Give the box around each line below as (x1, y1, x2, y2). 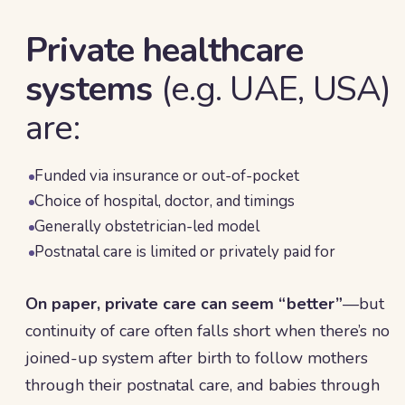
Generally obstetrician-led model (34, 216, 259, 237)
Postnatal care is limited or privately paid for (34, 241, 335, 262)
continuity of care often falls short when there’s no (25, 320, 390, 342)
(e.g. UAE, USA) (152, 66, 391, 112)
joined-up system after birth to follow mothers (25, 347, 368, 369)
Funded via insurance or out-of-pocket (34, 165, 299, 186)
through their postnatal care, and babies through (25, 374, 380, 396)
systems (25, 66, 153, 112)
